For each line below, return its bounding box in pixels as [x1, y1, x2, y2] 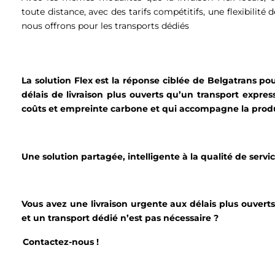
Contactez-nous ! [21, 236, 99, 248]
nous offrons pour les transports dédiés [21, 20, 189, 32]
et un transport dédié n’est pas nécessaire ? [21, 212, 221, 224]
